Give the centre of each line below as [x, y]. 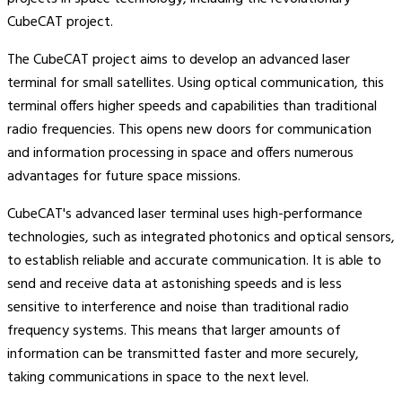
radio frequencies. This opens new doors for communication [189, 130]
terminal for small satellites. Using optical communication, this [196, 83]
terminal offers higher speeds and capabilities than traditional [192, 106]
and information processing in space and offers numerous [180, 153]
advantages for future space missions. [124, 176]
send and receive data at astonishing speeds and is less [175, 284]
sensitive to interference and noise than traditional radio [178, 307]
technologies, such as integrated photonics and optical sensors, [201, 237]
